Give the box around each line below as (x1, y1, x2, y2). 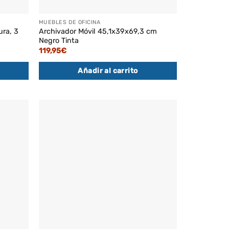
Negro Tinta (38, 36, 79, 45)
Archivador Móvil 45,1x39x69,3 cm (38, 27, 157, 36)
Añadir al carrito (78, 66, 138, 75)
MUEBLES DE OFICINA (38, 19, 101, 26)
